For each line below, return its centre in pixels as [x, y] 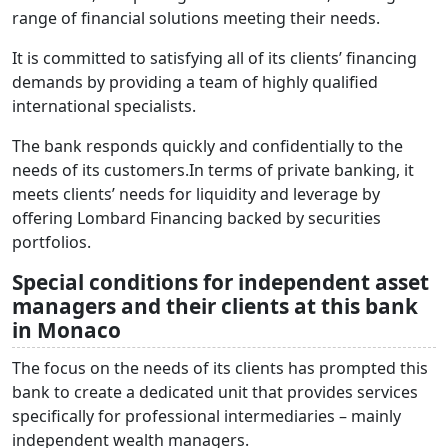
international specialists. [104, 106]
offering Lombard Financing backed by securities [196, 218]
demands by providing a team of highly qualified [195, 82]
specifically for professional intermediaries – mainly [206, 416]
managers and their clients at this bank [215, 306]
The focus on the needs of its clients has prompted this [220, 368]
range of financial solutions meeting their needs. [196, 18]
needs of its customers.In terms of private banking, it [213, 170]
